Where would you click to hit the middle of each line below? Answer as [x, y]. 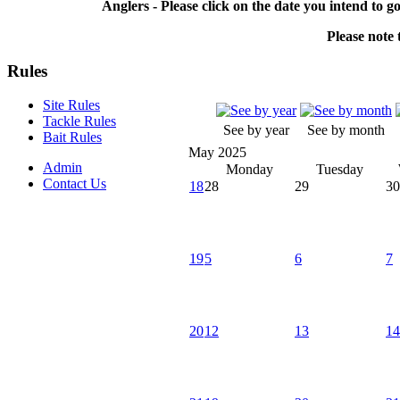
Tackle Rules [79, 121]
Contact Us [75, 184]
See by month [346, 129]
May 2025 [217, 152]
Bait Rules [72, 137]
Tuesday [340, 169]
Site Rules [71, 105]
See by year [256, 129]
